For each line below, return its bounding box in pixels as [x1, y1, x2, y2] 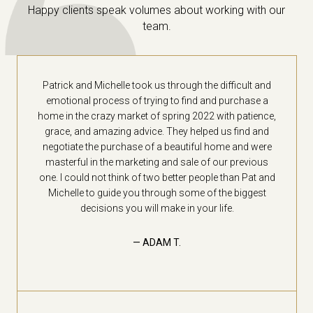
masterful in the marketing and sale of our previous [45, 156, 268, 168]
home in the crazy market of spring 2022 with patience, [38, 110, 276, 122]
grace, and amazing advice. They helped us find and [45, 125, 269, 137]
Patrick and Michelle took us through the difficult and [43, 79, 271, 91]
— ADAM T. [133, 236, 181, 248]
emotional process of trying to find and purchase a [45, 94, 268, 106]
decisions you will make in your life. [80, 202, 234, 214]
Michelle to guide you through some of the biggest [48, 187, 266, 198]
